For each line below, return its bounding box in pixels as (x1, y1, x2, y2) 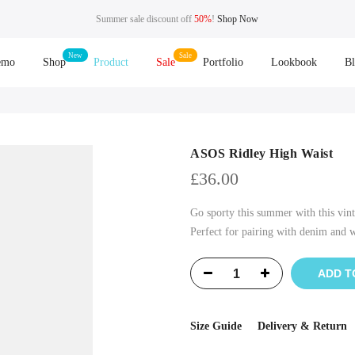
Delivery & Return (258, 320, 347, 332)
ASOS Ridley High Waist (190, 147, 333, 160)
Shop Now (217, 13, 259, 25)
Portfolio (203, 56, 244, 68)
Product (94, 56, 129, 68)
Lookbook (271, 56, 318, 68)
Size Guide (190, 320, 242, 332)
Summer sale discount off (96, 13, 195, 25)
